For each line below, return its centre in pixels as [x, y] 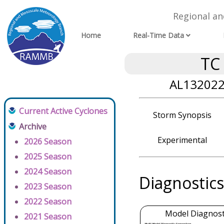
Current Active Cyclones [63, 111]
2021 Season [48, 216]
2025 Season [48, 156]
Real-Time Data [159, 35]
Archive [33, 126]
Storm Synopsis [182, 115]
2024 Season [48, 171]
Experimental [182, 140]
